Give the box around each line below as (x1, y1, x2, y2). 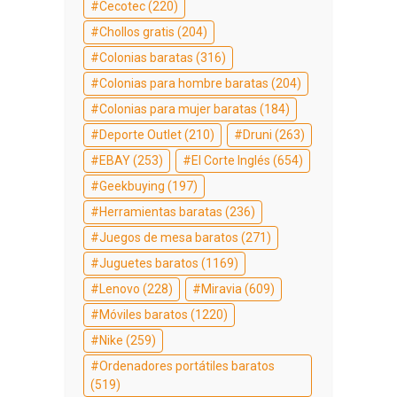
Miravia (201, 281, 242, 296)
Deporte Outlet (99, 127, 182, 142)
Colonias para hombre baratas (99, 75, 269, 90)
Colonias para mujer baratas (99, 101, 257, 116)
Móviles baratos (99, 307, 188, 322)
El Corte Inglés (191, 152, 270, 167)
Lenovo (99, 281, 140, 296)
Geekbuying (99, 178, 165, 193)
